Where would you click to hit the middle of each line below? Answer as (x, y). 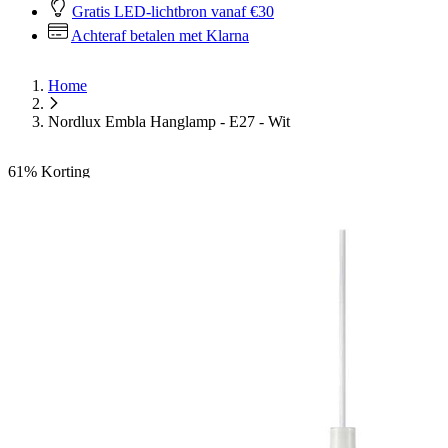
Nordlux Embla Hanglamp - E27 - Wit (169, 121)
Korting (65, 171)
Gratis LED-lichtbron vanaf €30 (173, 11)
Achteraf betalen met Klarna (160, 35)
